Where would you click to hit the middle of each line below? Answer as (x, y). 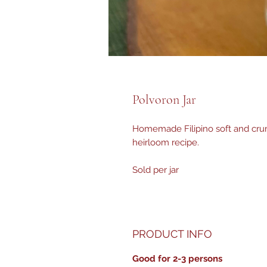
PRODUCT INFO (172, 234)
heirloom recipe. (166, 142)
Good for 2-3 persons (177, 259)
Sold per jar (156, 170)
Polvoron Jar (164, 100)
